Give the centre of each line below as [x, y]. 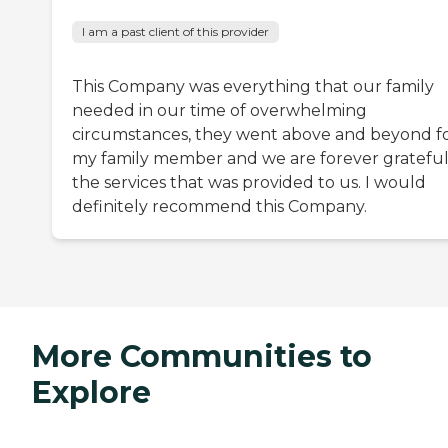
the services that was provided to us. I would [249, 183]
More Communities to [202, 357]
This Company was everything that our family [253, 87]
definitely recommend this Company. [219, 207]
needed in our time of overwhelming [219, 111]
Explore [91, 393]
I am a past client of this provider [175, 32]
